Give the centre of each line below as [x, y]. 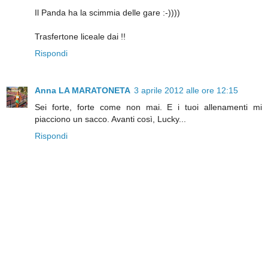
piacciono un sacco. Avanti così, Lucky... [110, 119]
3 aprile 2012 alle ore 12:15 [186, 91]
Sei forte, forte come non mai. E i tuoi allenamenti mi [148, 107]
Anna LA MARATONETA [83, 91]
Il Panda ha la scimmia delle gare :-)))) [107, 13]
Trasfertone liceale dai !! [80, 37]
